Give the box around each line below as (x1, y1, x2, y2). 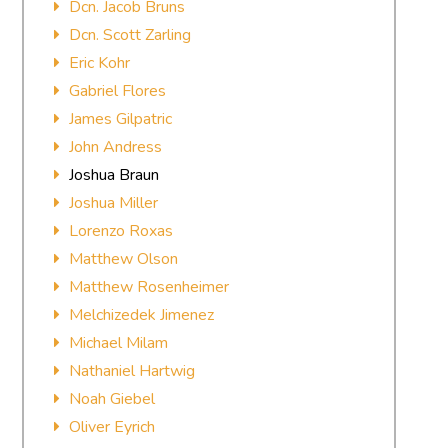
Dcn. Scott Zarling (69, 24, 192, 46)
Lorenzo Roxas (69, 220, 174, 242)
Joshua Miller (69, 192, 159, 214)
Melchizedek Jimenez (69, 304, 215, 326)
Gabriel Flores (69, 80, 167, 102)
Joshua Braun (69, 164, 160, 186)
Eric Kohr (69, 52, 131, 74)
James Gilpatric (69, 108, 173, 130)
